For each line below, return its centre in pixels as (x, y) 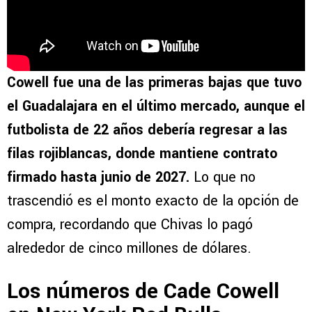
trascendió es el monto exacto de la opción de (153, 201)
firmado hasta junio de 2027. (98, 178)
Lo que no (223, 178)
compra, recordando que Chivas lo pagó (130, 225)
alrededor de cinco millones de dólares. (129, 249)
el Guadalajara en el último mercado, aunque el (156, 107)
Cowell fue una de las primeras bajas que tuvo (154, 83)
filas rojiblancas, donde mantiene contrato (142, 154)
